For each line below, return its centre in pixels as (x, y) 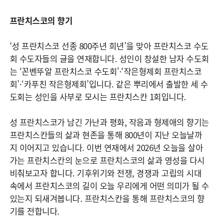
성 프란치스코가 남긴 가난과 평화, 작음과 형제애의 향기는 (109, 122)
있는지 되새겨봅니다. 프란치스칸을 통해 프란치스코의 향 (107, 198)
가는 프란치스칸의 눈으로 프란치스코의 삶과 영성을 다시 (107, 160)
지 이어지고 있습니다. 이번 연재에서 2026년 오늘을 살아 (107, 147)
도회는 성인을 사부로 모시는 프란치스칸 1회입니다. (98, 97)
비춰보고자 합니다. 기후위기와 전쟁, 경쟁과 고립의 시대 (106, 173)
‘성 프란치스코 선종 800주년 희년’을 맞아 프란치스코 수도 (109, 46)
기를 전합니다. (35, 211)
